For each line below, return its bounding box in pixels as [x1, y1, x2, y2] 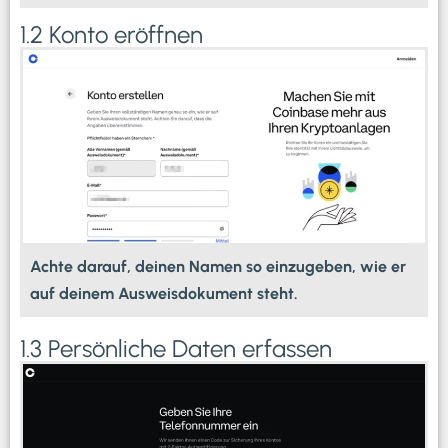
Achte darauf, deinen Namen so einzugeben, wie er [30, 256, 406, 276]
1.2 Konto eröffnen [20, 19, 203, 49]
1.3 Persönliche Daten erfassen [20, 333, 332, 363]
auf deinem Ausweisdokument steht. [30, 283, 298, 303]
